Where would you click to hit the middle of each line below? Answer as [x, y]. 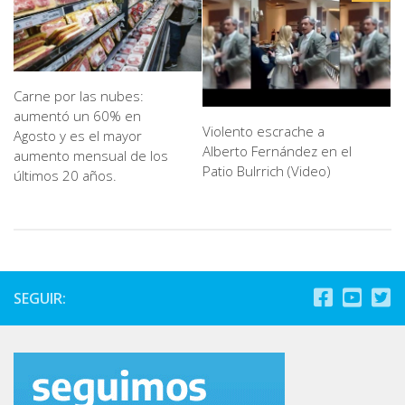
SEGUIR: [40, 298]
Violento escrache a [264, 131]
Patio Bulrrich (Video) [267, 170]
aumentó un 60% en [77, 115]
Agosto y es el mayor [78, 135]
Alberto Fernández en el [277, 151]
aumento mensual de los [91, 155]
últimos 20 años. [65, 175]
